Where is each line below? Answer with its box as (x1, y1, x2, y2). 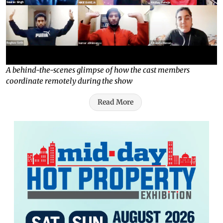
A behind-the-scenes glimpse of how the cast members (6, 65, 190, 75)
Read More (98, 97, 133, 107)
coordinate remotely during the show (6, 76, 132, 86)
